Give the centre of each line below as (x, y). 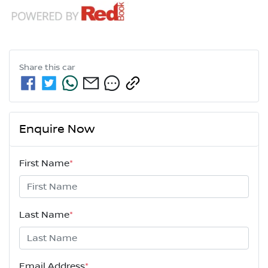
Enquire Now (57, 130)
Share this (41, 68)
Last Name (44, 215)
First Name (44, 164)
